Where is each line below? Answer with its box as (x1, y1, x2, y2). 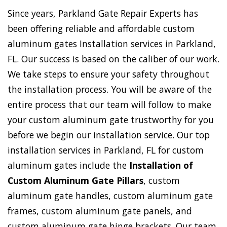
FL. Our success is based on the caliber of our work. (8, 53, 219, 65)
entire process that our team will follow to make (8, 98, 211, 111)
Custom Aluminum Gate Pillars (8, 174, 143, 187)
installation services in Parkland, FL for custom (8, 144, 204, 157)
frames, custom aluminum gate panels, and (8, 205, 192, 217)
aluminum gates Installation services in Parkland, (8, 37, 216, 50)
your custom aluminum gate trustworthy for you (8, 113, 214, 126)
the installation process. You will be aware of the (8, 83, 212, 96)
